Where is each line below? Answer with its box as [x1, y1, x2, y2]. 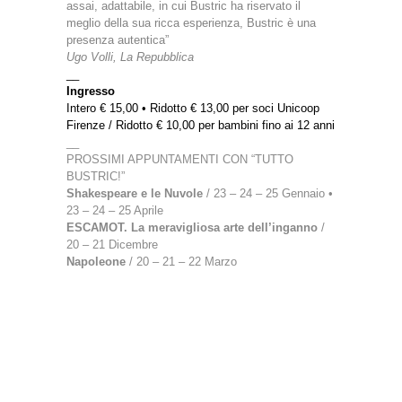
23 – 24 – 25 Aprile [66, 203, 163, 217]
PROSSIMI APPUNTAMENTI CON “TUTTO [66, 152, 293, 166]
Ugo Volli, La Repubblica [66, 49, 194, 64]
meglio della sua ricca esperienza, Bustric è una [66, 15, 316, 30]
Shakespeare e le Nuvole [66, 186, 203, 200]
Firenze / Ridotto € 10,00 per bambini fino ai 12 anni [66, 118, 335, 132]
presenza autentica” [66, 32, 169, 47]
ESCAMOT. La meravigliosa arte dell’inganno [66, 220, 318, 234]
